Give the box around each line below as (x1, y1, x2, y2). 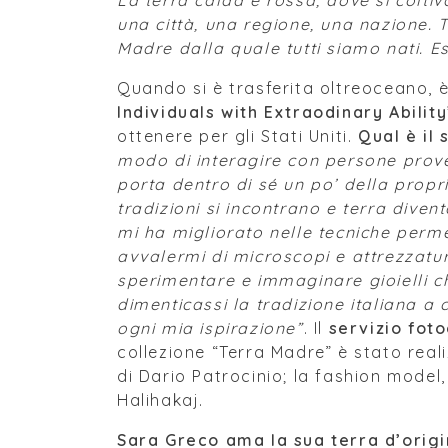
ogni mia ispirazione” (117, 318, 304, 338)
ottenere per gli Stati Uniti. (117, 126, 359, 146)
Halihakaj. (117, 390, 204, 410)
